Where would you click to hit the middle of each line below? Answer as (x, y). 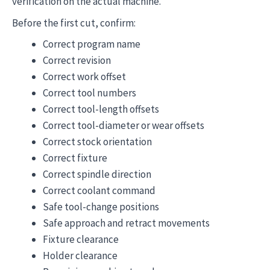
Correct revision (77, 60)
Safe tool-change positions (101, 207)
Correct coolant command (99, 190)
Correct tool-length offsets (101, 109)
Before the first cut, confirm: (74, 23)
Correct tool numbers (89, 93)
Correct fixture (75, 158)
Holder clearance (80, 256)
